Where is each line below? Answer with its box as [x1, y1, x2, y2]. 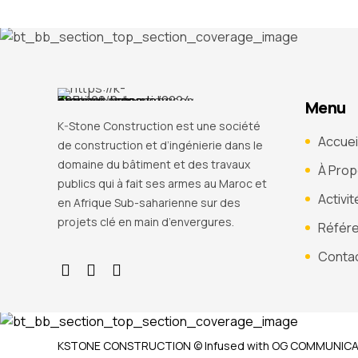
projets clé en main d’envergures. [58, 214, 234, 229]
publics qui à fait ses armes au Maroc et [58, 176, 267, 191]
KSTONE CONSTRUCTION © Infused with [58, 338, 272, 353]
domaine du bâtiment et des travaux [58, 157, 250, 172]
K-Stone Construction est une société [58, 118, 261, 133]
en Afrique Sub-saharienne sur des [58, 195, 241, 210]
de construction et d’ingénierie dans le [58, 137, 263, 153]
